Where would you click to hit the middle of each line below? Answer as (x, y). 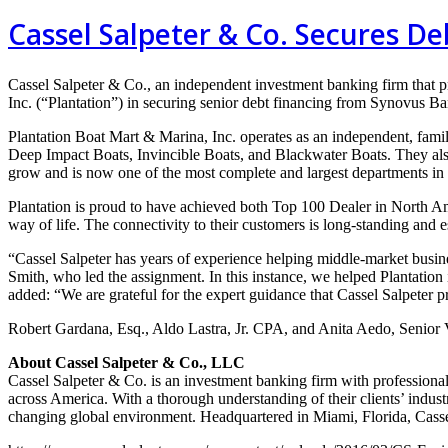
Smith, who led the (69, 276)
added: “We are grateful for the (107, 294)
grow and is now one (76, 172)
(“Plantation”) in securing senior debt (154, 102)
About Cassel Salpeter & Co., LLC (126, 362)
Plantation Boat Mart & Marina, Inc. (124, 136)
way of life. (46, 224)
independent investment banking (278, 84)
